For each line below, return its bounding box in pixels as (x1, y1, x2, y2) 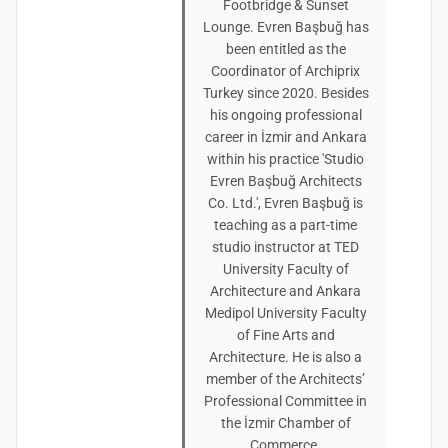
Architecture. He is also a (209, 349, 362, 365)
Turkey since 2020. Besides (202, 85, 369, 101)
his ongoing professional (209, 107, 362, 123)
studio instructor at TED (212, 239, 359, 255)
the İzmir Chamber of (220, 415, 351, 431)
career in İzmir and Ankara (204, 129, 367, 145)
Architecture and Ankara (210, 283, 361, 299)
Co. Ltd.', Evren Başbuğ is (208, 195, 363, 211)
